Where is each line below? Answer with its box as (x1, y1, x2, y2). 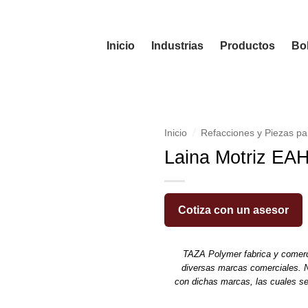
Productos (219, 39, 275, 52)
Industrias (151, 39, 203, 52)
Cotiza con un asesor (178, 203, 289, 216)
